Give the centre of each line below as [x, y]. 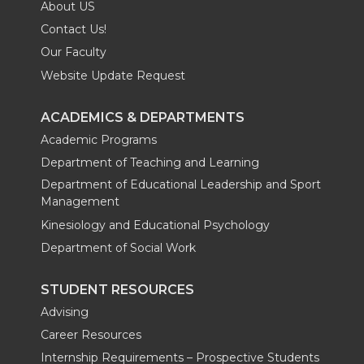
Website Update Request [113, 75]
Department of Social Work [118, 247]
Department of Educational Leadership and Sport [181, 185]
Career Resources [91, 335]
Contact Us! [74, 30]
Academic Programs [99, 139]
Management [80, 202]
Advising [65, 312]
